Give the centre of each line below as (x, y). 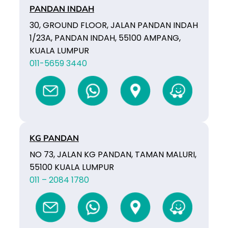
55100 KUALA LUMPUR (72, 167)
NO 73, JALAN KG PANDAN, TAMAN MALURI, (113, 154)
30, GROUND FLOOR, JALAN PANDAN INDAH (114, 25)
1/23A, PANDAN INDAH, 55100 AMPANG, (105, 38)
